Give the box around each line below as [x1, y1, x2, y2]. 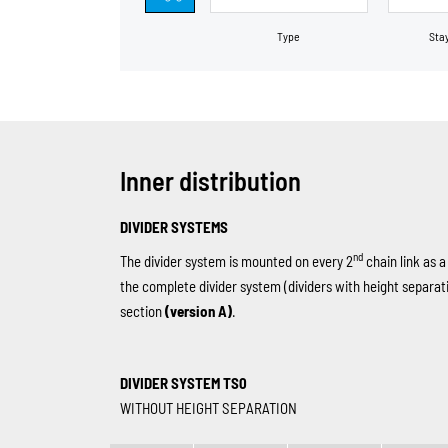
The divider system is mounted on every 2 [119, 252, 353, 271]
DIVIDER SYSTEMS [119, 218, 228, 237]
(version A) [164, 302, 232, 321]
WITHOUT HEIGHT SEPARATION [119, 399, 297, 418]
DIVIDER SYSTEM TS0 [119, 374, 247, 393]
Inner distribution [119, 165, 301, 197]
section [119, 302, 165, 321]
